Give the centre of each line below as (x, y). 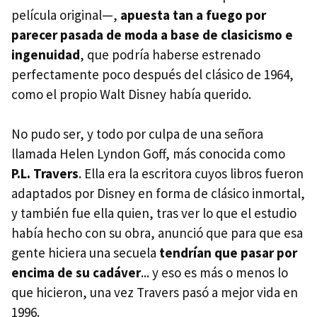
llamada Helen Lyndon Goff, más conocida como (148, 154)
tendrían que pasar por (228, 253)
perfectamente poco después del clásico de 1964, (152, 75)
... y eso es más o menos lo (214, 273)
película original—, (66, 15)
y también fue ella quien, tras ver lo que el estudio (154, 213)
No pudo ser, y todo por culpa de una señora (137, 134)
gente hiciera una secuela (85, 253)
